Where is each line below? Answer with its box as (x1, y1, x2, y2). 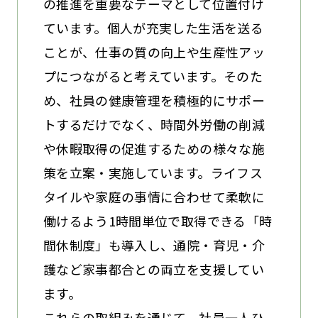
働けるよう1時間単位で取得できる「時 (43, 211, 273, 230)
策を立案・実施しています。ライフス (43, 163, 263, 182)
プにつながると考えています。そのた (43, 66, 263, 85)
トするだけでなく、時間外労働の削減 (43, 114, 265, 133)
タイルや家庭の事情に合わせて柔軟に (43, 187, 265, 206)
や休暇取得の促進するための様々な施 (43, 138, 265, 158)
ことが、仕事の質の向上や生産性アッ (43, 42, 265, 61)
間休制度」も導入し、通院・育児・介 (43, 235, 265, 254)
